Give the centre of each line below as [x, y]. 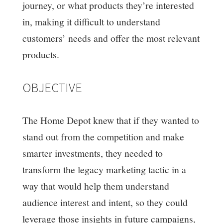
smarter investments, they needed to [92, 153]
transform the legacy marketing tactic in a [104, 170]
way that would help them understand [96, 186]
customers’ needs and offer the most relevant [111, 38]
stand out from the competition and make [103, 137]
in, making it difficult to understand [91, 22]
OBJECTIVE [52, 88]
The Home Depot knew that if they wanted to [111, 120]
